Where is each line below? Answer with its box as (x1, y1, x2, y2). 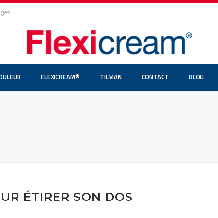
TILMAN (100, 72, 122, 82)
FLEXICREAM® (41, 72, 80, 82)
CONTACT (142, 72, 169, 82)
